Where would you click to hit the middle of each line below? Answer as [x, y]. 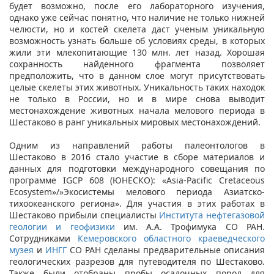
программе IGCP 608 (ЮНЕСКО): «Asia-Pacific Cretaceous [137, 180]
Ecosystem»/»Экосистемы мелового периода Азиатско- [137, 191]
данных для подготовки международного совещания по [137, 168]
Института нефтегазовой [212, 215]
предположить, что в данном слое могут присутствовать [137, 75]
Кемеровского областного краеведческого [171, 238]
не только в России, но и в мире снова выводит [137, 98]
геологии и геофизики [62, 226]
